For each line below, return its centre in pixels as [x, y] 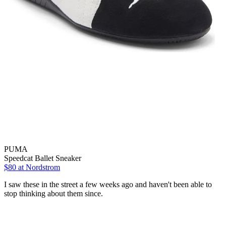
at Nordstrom [38, 167]
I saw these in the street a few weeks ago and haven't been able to [108, 185]
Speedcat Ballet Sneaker [43, 158]
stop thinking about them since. [53, 194]
